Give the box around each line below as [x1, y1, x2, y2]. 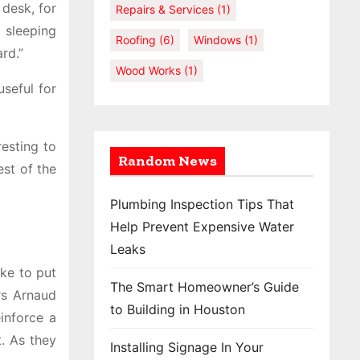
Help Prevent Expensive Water [110, 219, 294, 235]
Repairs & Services [116, 2, 214, 16]
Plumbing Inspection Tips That [110, 196, 294, 212]
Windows [194, 33, 241, 47]
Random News [118, 152, 217, 170]
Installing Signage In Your [110, 339, 264, 355]
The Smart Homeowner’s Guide [110, 279, 299, 295]
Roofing [116, 33, 156, 47]
